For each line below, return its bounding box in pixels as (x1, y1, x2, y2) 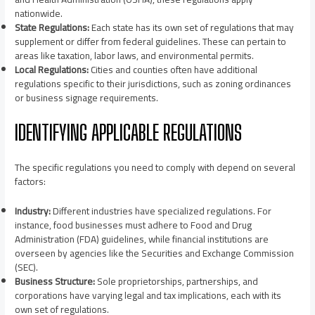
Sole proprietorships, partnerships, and (95, 272, 259, 291)
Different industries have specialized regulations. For (51, 202, 272, 221)
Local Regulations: (15, 60, 89, 79)
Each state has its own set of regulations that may (89, 18, 295, 37)
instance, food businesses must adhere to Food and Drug (15, 216, 252, 235)
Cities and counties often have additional (89, 60, 258, 79)
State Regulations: (15, 18, 90, 37)
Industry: (15, 202, 51, 221)
